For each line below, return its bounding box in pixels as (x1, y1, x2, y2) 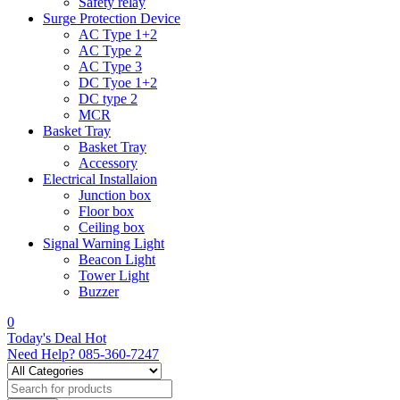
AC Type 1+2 (79, 26, 157, 42)
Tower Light (79, 267, 149, 283)
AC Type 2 (79, 42, 142, 58)
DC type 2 (79, 90, 137, 106)
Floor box (79, 203, 134, 219)
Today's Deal (7, 329, 81, 346)
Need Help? (7, 346, 75, 362)
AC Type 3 (79, 58, 142, 74)
